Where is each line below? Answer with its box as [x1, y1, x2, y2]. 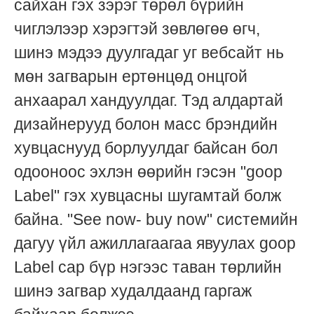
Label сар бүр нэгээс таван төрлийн [14, 258, 282, 277]
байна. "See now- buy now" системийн [14, 210, 298, 229]
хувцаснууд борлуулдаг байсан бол [14, 139, 278, 158]
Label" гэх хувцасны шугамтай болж [14, 186, 281, 205]
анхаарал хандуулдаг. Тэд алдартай [14, 91, 283, 110]
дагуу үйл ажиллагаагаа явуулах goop [14, 234, 296, 253]
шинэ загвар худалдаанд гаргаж [14, 282, 252, 301]
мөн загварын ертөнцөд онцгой [14, 67, 247, 86]
